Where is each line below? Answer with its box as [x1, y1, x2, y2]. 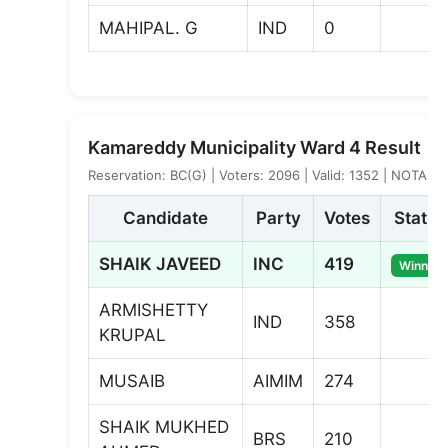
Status [393, 207, 446, 228]
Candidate [123, 207, 208, 228]
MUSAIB [99, 370, 165, 391]
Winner [399, 257, 440, 273]
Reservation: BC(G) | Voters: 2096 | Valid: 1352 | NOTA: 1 [88, 166, 441, 183]
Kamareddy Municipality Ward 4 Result [88, 136, 421, 158]
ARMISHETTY [99, 299, 208, 320]
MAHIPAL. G [99, 18, 198, 38]
